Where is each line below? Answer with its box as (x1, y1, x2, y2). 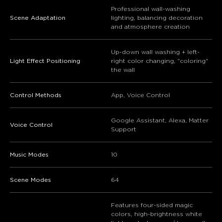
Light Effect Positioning (10, 58, 80, 64)
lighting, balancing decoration (111, 15, 203, 21)
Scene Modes (10, 177, 51, 183)
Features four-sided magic (111, 202, 193, 209)
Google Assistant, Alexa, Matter (111, 117, 209, 124)
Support (111, 126, 136, 133)
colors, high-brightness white (111, 211, 202, 218)
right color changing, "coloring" (111, 58, 208, 64)
